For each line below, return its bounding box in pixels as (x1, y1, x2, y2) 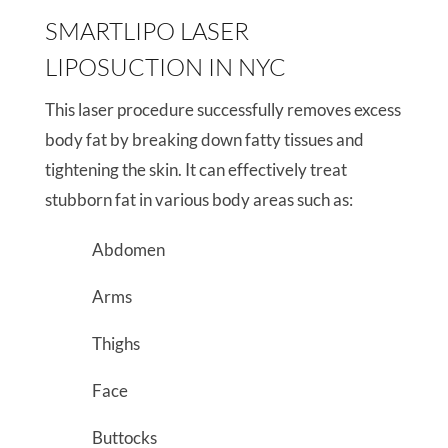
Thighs (91, 333, 140, 354)
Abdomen (91, 239, 165, 260)
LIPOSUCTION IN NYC (44, 52, 286, 82)
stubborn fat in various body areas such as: (44, 189, 353, 210)
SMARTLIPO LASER (44, 16, 249, 46)
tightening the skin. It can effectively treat (44, 159, 347, 180)
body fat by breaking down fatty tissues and (44, 129, 364, 150)
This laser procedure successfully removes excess (44, 99, 401, 120)
